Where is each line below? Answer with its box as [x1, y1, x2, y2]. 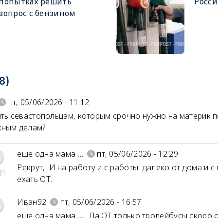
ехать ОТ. [17, 174, 53, 185]
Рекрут [17, 162, 43, 173]
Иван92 [17, 197, 47, 208]
